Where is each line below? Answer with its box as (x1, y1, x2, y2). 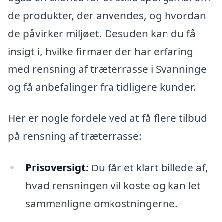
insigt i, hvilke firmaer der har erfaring (8, 44, 193, 58)
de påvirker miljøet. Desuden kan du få (8, 26, 196, 40)
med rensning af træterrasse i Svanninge (8, 61, 207, 76)
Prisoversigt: (25, 161, 89, 175)
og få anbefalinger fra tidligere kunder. (8, 79, 196, 94)
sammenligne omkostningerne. (25, 196, 178, 211)
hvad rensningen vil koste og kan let (25, 178, 201, 193)
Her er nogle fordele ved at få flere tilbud (8, 111, 207, 125)
